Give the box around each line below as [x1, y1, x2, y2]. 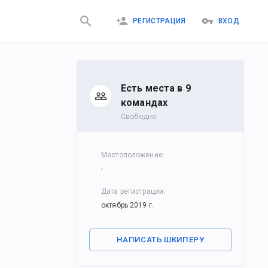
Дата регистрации [101, 187, 164, 196]
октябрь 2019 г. [101, 201, 154, 209]
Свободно [121, 112, 157, 121]
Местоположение [101, 151, 163, 159]
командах [121, 97, 168, 108]
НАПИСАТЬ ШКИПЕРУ [117, 235, 204, 244]
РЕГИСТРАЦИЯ [132, 16, 186, 25]
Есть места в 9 [121, 83, 191, 94]
